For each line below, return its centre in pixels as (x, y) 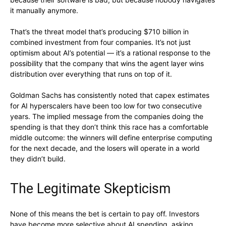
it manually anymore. (44, 11)
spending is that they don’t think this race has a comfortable (109, 127)
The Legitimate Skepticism (90, 189)
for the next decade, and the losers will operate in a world (105, 148)
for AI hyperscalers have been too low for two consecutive (106, 106)
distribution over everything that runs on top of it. (91, 74)
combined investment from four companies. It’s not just (100, 42)
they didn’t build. (38, 159)
